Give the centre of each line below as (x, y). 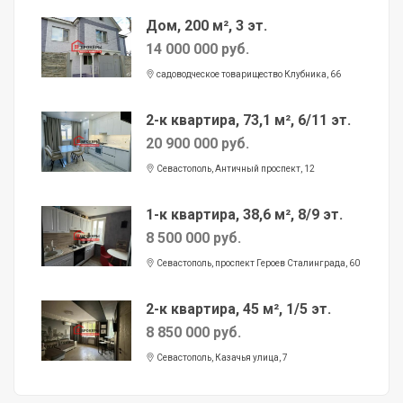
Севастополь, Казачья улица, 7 (221, 358)
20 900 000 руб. (197, 144)
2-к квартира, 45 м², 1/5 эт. (238, 309)
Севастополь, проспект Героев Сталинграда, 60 (257, 264)
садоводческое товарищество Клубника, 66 (248, 75)
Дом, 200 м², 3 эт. (206, 26)
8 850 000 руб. (193, 333)
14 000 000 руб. (197, 49)
